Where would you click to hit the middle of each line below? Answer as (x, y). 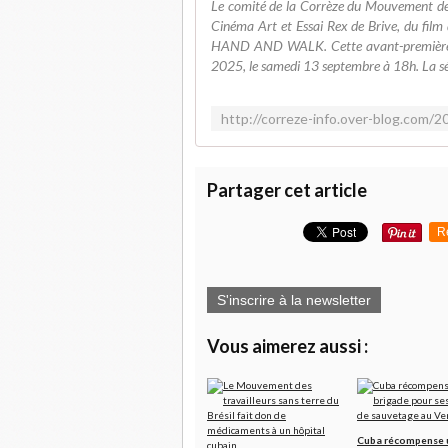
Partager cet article (287, 190)
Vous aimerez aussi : (287, 346)
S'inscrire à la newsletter (294, 300)
